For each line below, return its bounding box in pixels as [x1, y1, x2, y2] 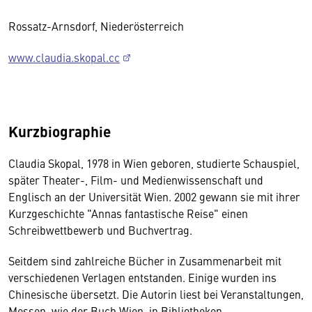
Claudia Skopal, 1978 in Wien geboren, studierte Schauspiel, [8, 155, 299, 171]
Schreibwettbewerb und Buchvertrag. [8, 222, 192, 238]
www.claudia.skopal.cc [8, 49, 120, 65]
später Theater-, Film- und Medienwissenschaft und [8, 172, 263, 188]
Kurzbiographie [8, 120, 111, 142]
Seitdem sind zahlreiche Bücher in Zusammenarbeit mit [8, 253, 281, 269]
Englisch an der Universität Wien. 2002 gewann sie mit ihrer [8, 189, 300, 205]
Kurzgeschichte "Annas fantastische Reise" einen [8, 205, 248, 221]
